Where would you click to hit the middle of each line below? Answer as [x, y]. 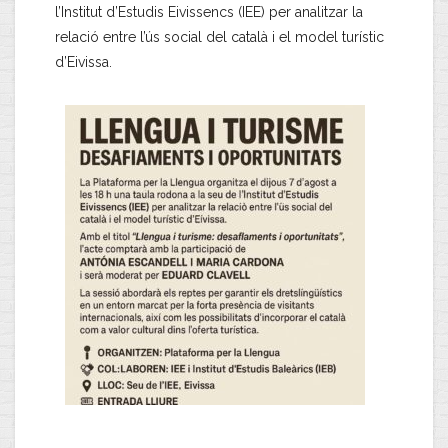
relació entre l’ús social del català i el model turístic [219, 37]
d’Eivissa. [83, 62]
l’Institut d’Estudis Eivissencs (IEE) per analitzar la [209, 12]
